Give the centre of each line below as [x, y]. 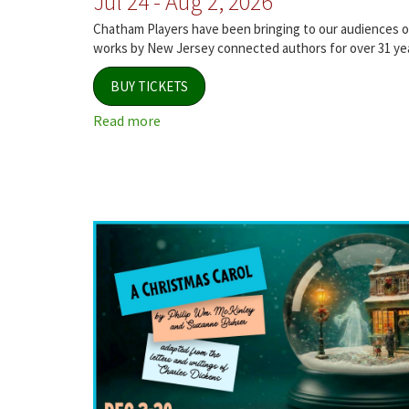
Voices [180, 161]
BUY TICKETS [149, 87]
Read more [127, 121]
